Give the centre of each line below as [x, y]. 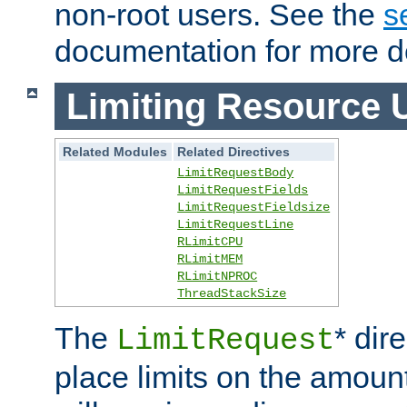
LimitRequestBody [236, 173]
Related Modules [115, 152]
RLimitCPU [210, 242]
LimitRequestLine [236, 225]
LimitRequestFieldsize [254, 208]
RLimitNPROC [218, 277]
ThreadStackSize [232, 294]
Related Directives [234, 152]
